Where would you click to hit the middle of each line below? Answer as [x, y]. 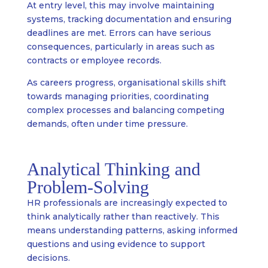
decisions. [48, 258]
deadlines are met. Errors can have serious [119, 33]
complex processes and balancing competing [125, 110]
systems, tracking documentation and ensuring [129, 19]
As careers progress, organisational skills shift [126, 83]
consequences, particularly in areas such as [121, 47]
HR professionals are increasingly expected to [127, 203]
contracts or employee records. [94, 61]
